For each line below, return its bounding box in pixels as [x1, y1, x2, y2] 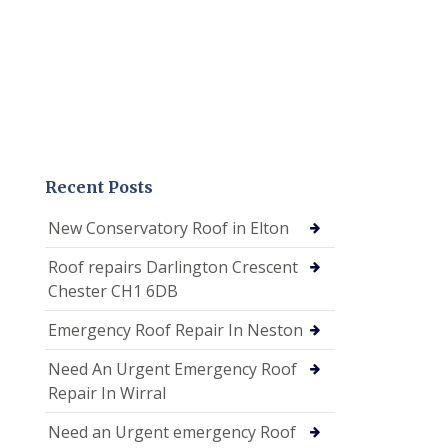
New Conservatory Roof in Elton [48, 217, 289, 240]
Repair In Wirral [48, 382, 166, 405]
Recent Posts [45, 177, 153, 198]
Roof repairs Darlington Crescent [48, 256, 298, 279]
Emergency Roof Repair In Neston [48, 319, 303, 342]
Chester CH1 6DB [48, 280, 178, 303]
